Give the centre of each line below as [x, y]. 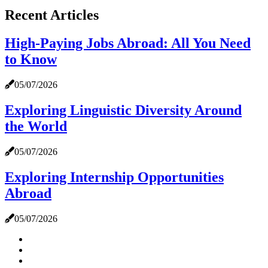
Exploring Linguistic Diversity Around [123, 110]
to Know [31, 60]
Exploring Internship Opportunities [114, 177]
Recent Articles [52, 15]
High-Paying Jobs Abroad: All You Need [128, 43]
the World [36, 127]
